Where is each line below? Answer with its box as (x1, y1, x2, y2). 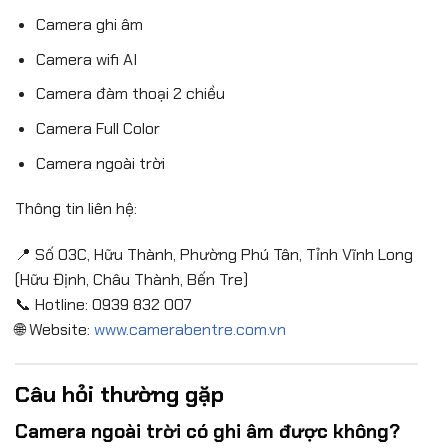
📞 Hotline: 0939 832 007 (15, 294, 192, 316)
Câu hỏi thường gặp (15, 379, 224, 409)
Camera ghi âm (35, 14, 143, 36)
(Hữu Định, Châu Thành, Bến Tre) (15, 269, 248, 291)
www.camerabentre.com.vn (94, 319, 286, 341)
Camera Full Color (35, 117, 160, 139)
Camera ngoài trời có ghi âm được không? (15, 419, 400, 445)
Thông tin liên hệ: (15, 198, 137, 220)
